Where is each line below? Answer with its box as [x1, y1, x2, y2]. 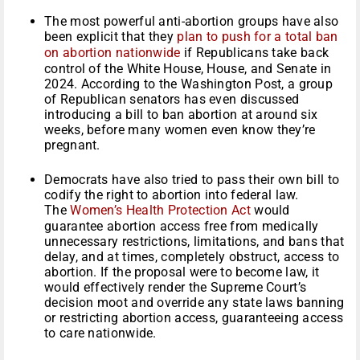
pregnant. [44, 137, 100, 153]
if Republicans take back [180, 45, 329, 61]
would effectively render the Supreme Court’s [44, 280, 307, 296]
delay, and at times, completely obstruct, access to [44, 249, 340, 265]
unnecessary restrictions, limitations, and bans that [44, 234, 345, 250]
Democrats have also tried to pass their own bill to [44, 172, 340, 188]
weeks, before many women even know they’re [44, 122, 316, 138]
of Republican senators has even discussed [44, 92, 300, 108]
